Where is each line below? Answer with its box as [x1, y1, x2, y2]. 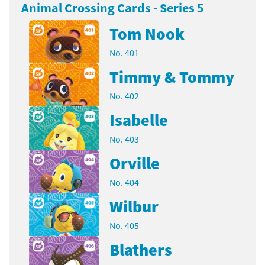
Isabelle [109, 109, 169, 131]
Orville [109, 152, 160, 174]
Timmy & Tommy [109, 66, 235, 88]
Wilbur [109, 195, 159, 217]
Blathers [109, 238, 173, 260]
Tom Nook [109, 22, 185, 44]
